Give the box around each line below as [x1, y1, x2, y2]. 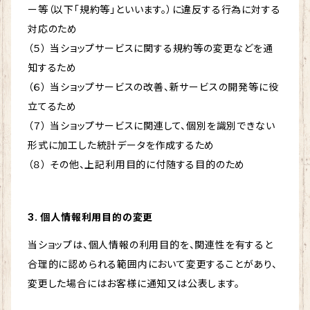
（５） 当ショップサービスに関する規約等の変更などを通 [28, 42, 273, 55]
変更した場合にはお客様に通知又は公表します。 [28, 277, 240, 290]
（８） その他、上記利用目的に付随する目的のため [28, 158, 246, 171]
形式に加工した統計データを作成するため [28, 139, 215, 152]
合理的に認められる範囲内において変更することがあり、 [28, 258, 277, 271]
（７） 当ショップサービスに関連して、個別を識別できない [28, 120, 275, 132]
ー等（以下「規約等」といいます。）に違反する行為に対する [28, 3, 281, 16]
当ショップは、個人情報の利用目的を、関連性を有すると [28, 239, 273, 251]
